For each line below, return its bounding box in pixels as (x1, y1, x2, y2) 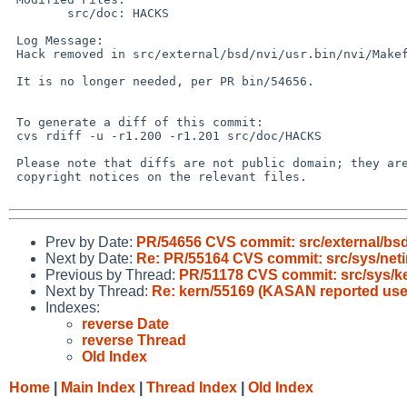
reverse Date (82, 315, 169, 332)
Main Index (61, 379, 135, 395)
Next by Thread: (45, 283, 152, 299)
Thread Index (146, 379, 237, 395)
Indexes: (45, 299, 100, 315)
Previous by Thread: (45, 266, 179, 283)
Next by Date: (45, 250, 136, 266)
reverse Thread (82, 332, 186, 348)
